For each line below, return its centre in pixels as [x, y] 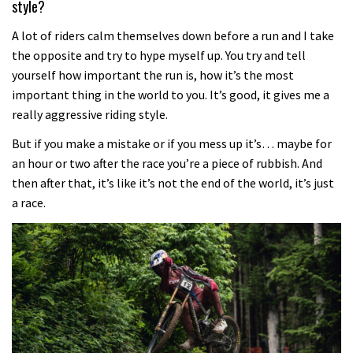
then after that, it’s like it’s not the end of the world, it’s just [173, 183]
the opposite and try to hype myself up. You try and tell [159, 55]
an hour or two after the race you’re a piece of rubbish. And [167, 163]
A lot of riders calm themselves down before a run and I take [173, 35]
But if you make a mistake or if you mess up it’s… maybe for [172, 144]
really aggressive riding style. [90, 114]
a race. [29, 203]
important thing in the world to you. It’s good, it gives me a [171, 94]
